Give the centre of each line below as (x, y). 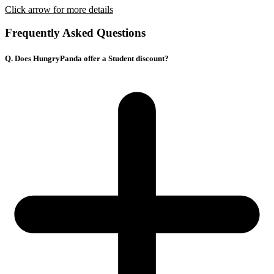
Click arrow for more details (59, 9)
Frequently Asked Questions (75, 33)
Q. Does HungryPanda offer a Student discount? (87, 58)
